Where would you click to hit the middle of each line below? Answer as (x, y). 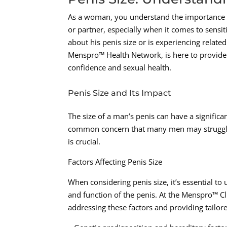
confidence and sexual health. (120, 68)
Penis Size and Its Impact (120, 93)
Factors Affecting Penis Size (115, 162)
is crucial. (84, 142)
